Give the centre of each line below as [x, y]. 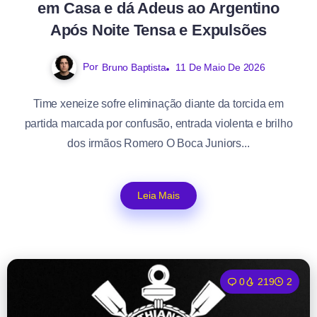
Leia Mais [158, 195]
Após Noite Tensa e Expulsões [158, 30]
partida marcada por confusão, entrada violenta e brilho [158, 123]
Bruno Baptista [134, 67]
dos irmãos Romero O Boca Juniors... [158, 143]
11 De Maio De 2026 [220, 67]
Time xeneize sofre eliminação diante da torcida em [158, 103]
